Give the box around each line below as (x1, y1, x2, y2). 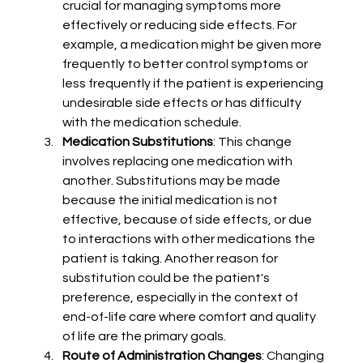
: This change (212, 135, 294, 149)
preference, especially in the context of (62, 291, 301, 305)
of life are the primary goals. (62, 330, 226, 344)
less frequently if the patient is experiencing (62, 77, 326, 91)
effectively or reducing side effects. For (62, 19, 299, 32)
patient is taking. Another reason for (62, 252, 280, 266)
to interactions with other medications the (62, 233, 318, 246)
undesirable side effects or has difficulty (62, 96, 304, 110)
